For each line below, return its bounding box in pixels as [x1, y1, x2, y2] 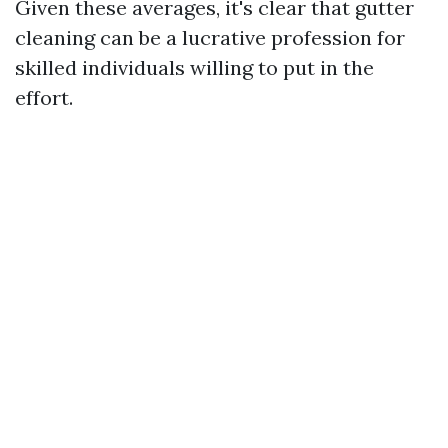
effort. [15, 85, 73, 110]
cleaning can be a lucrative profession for [15, 25, 405, 50]
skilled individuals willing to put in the [15, 55, 374, 80]
